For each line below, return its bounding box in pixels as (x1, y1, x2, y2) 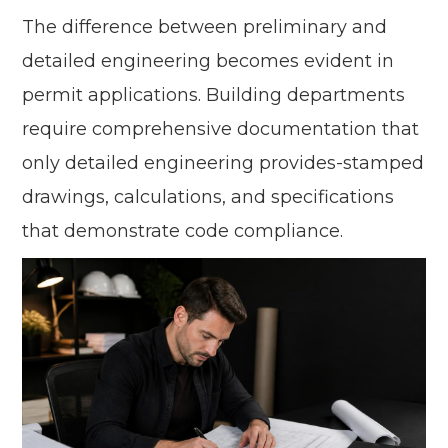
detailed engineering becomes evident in (22, 50, 395, 73)
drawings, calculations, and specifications (22, 186, 395, 209)
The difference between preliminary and (22, 16, 388, 39)
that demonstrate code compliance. (22, 220, 344, 243)
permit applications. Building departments (22, 84, 406, 107)
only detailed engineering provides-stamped (22, 152, 425, 175)
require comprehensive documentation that (22, 118, 420, 141)
